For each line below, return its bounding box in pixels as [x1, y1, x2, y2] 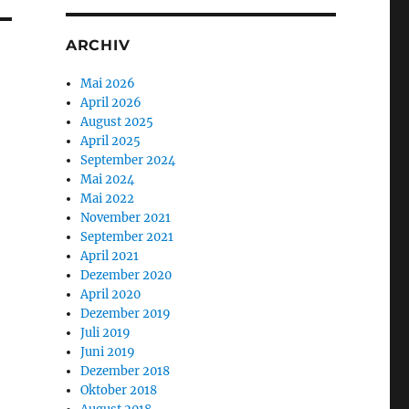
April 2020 [80, 287, 142, 303]
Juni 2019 [80, 344, 136, 361]
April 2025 [80, 133, 142, 150]
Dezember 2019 [80, 306, 172, 322]
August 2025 [80, 114, 154, 131]
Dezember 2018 [80, 363, 171, 380]
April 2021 [80, 248, 140, 265]
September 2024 [80, 152, 176, 169]
